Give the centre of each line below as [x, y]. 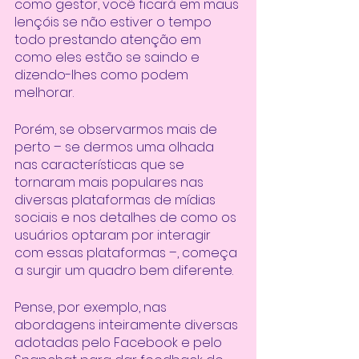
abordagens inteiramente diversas [128, 325]
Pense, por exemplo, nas [92, 307]
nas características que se [101, 164]
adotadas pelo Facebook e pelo [120, 342]
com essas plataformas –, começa [127, 252]
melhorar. [46, 92]
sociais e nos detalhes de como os [127, 217]
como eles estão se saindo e [109, 57]
